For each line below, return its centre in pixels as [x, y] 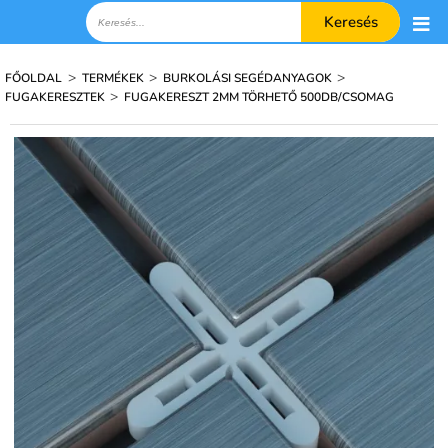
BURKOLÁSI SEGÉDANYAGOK [249, 77]
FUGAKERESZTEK [56, 96]
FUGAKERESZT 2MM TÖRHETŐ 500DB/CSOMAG [259, 96]
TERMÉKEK [114, 77]
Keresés [350, 22]
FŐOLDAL [33, 77]
